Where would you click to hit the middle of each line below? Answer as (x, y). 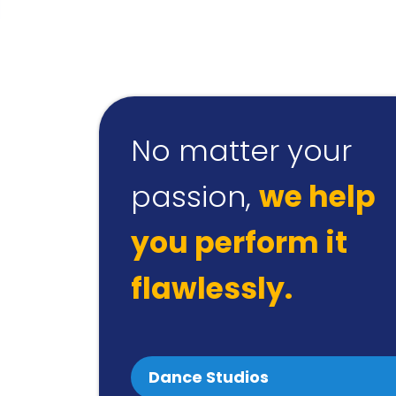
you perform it (239, 242)
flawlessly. (212, 288)
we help (317, 196)
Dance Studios (209, 377)
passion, (195, 196)
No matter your (241, 150)
